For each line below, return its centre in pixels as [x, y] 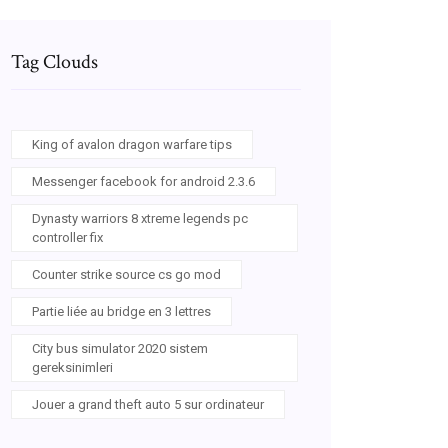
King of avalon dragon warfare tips [132, 144]
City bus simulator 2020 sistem [120, 348]
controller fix [67, 237]
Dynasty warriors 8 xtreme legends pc [140, 218]
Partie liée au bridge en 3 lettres [121, 311]
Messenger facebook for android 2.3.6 [143, 181]
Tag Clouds [54, 62]
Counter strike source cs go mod [126, 274]
